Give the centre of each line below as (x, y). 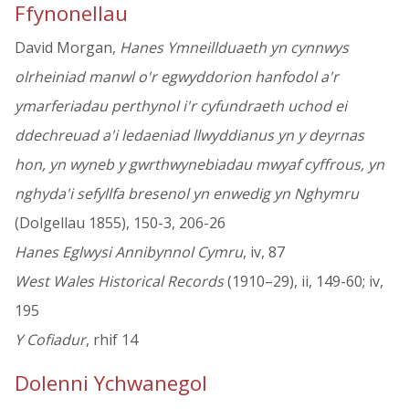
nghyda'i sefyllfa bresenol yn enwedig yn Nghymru (187, 194)
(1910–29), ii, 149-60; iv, (304, 282)
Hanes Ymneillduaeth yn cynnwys (234, 48)
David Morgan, (67, 48)
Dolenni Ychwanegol (111, 383)
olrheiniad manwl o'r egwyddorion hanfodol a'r (177, 77)
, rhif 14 (112, 340)
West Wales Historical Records (119, 282)
